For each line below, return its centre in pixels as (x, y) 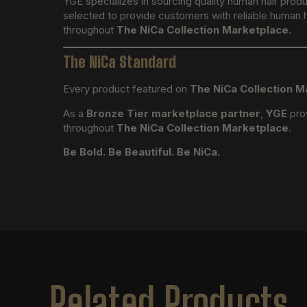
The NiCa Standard (120, 62)
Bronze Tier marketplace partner (173, 113)
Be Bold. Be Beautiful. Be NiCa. (142, 152)
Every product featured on (126, 89)
